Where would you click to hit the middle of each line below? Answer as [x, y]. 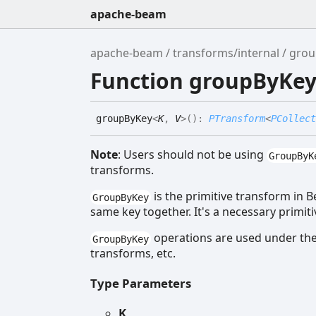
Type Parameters [141, 283]
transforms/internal [226, 53]
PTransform [237, 119]
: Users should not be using [192, 155]
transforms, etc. [133, 254]
